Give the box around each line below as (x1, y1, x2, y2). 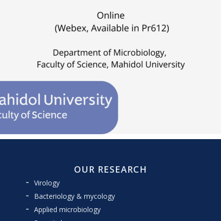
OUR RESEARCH (74, 163, 147, 175)
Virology (34, 178, 60, 187)
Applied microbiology (34, 205, 101, 214)
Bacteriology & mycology (34, 191, 115, 201)
